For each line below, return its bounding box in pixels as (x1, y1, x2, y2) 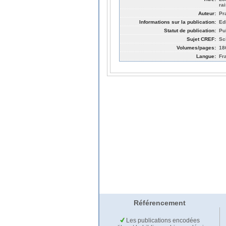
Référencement (133, 199, 186, 207)
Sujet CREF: (187, 36, 216, 42)
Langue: (196, 53, 216, 59)
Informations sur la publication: (139, 19, 216, 25)
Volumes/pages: (177, 44, 216, 50)
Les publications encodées (124, 217, 200, 224)
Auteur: (198, 10, 216, 16)
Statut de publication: (164, 27, 216, 33)
